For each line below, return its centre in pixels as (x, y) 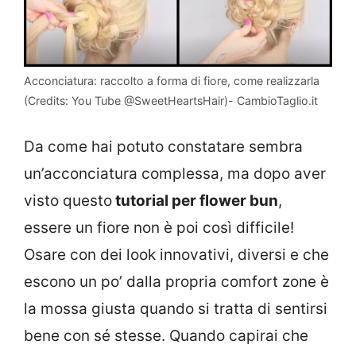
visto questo (68, 200)
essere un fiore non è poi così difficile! (159, 227)
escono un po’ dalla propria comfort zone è (176, 281)
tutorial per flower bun (195, 200)
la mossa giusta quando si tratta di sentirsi (176, 308)
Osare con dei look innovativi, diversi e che (176, 254)
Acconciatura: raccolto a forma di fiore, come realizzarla (172, 81)
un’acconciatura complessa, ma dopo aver (175, 173)
